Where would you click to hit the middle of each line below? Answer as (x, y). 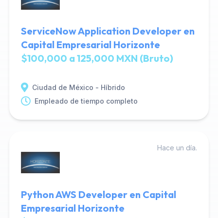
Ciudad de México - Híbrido (78, 87)
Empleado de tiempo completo (86, 101)
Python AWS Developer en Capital (98, 194)
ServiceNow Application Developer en (108, 31)
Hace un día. (177, 148)
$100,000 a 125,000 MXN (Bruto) (97, 58)
